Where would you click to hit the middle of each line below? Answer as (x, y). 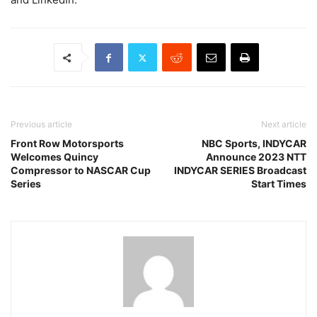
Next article (284, 125)
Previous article (41, 125)
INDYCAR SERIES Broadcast (240, 171)
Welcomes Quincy (54, 157)
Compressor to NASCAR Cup (81, 171)
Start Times (279, 184)
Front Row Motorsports (67, 144)
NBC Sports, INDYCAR (254, 144)
